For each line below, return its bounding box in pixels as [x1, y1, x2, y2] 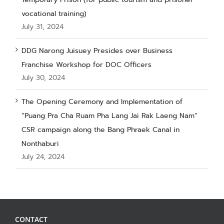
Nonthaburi [21, 138, 59, 149]
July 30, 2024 [21, 72, 65, 83]
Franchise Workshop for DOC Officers [21, 59, 151, 70]
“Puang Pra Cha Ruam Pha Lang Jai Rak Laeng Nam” [21, 110, 197, 121]
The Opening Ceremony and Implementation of [21, 96, 182, 107]
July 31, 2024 [21, 21, 63, 32]
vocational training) [21, 8, 86, 19]
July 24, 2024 [21, 151, 64, 162]
